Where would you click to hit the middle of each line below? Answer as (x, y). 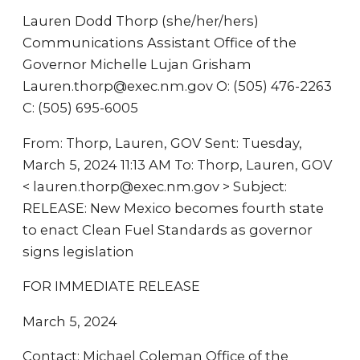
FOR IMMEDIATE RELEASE (111, 286)
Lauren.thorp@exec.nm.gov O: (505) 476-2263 (177, 86)
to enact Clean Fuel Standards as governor (168, 229)
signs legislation (78, 251)
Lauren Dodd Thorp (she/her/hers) (141, 21)
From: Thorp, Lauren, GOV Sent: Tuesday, (162, 143)
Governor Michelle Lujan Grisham (137, 64)
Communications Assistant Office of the (160, 43)
